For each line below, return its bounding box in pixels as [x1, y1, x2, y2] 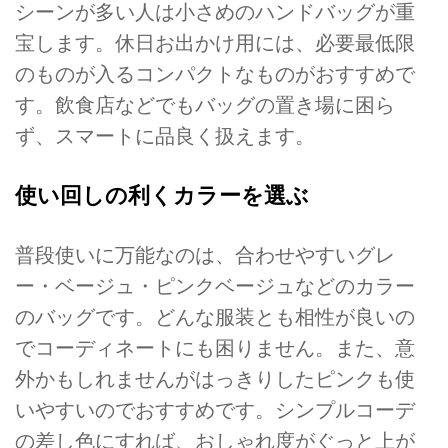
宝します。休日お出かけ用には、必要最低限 [15, 31, 415, 54]
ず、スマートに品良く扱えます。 [15, 124, 315, 147]
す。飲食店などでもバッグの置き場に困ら [15, 93, 395, 116]
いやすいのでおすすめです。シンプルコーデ [15, 399, 415, 422]
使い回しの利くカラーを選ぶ [15, 183, 309, 209]
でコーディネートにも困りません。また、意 [15, 337, 415, 360]
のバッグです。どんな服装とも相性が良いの [15, 306, 415, 329]
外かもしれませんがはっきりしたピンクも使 [15, 368, 415, 391]
